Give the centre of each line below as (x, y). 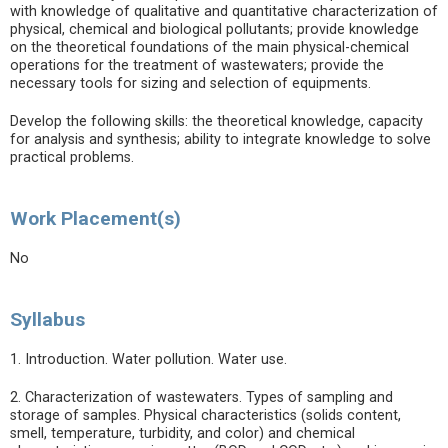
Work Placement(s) (95, 218)
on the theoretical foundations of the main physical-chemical (209, 47)
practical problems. (72, 157)
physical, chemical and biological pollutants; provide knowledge (214, 29)
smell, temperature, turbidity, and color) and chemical (182, 433)
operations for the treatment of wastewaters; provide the (197, 65)
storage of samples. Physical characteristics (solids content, (205, 415)
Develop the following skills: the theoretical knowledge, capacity (216, 121)
